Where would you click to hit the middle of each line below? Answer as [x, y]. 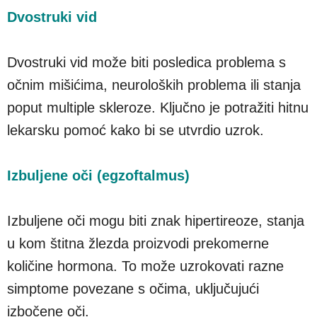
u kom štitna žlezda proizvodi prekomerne [138, 243]
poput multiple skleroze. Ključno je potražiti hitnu [158, 107]
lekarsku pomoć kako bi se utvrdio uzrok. [136, 130]
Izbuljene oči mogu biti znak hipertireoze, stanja [156, 220]
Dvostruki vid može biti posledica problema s [146, 62]
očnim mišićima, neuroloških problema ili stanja [154, 85]
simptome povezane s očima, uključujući [133, 288]
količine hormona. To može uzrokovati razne [145, 266]
